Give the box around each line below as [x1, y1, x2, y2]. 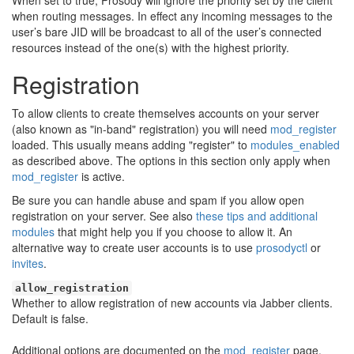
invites [12, 255, 43, 271]
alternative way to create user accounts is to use [12, 239, 256, 255]
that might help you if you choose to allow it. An [55, 224, 292, 239]
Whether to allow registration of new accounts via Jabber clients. [12, 295, 333, 311]
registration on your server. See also [12, 208, 196, 224]
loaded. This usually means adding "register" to [12, 137, 250, 153]
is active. [78, 168, 125, 184]
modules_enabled [250, 137, 340, 153]
